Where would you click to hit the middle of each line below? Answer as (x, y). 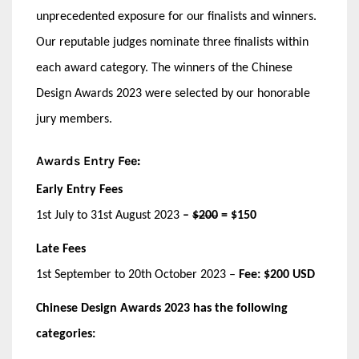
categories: (67, 335)
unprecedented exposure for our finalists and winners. (176, 17)
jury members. (74, 120)
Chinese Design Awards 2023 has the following (162, 309)
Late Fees (61, 250)
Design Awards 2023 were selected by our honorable (173, 94)
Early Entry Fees (79, 190)
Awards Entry (75, 161)
